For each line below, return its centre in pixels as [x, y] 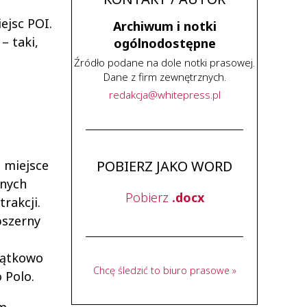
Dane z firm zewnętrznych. [164, 77]
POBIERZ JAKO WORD [164, 166]
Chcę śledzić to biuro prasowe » [164, 270]
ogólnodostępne [164, 43]
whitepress [184, 95]
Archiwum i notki [164, 26]
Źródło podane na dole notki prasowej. [164, 62]
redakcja [128, 95]
